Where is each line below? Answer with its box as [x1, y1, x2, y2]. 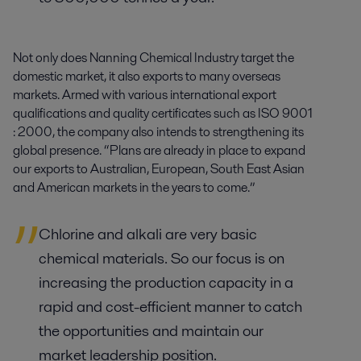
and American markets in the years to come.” [13, 177, 255, 197]
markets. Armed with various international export [13, 85, 276, 104]
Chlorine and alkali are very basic [39, 222, 257, 245]
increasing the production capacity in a [39, 271, 293, 293]
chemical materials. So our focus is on [39, 247, 284, 269]
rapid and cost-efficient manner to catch [39, 295, 302, 317]
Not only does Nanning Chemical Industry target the [13, 48, 294, 67]
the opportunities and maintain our [39, 319, 263, 342]
